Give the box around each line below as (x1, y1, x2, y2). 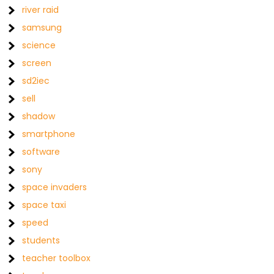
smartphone (22, 128, 76, 140)
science (22, 39, 56, 51)
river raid (22, 4, 59, 16)
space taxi (22, 199, 67, 211)
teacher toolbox (22, 252, 91, 264)
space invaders (22, 181, 87, 193)
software (22, 146, 61, 158)
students (22, 234, 61, 246)
